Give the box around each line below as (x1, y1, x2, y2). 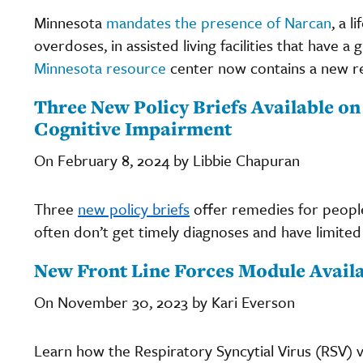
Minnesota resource (34, 56, 166, 79)
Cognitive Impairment (34, 115, 232, 141)
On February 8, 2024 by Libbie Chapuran (34, 148, 300, 171)
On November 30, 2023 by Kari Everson (34, 290, 295, 313)
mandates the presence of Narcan (106, 11, 331, 33)
